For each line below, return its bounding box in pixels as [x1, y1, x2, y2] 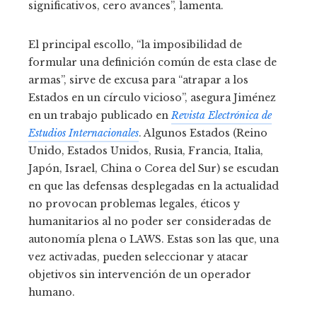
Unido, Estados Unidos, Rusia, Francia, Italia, [28, 144, 263, 157]
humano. [28, 286, 75, 299]
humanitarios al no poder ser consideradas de [28, 215, 271, 228]
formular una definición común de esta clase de [28, 56, 277, 69]
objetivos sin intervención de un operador [28, 268, 251, 281]
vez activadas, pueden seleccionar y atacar [28, 250, 248, 263]
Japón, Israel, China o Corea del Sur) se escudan [28, 162, 279, 175]
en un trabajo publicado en [28, 109, 171, 122]
